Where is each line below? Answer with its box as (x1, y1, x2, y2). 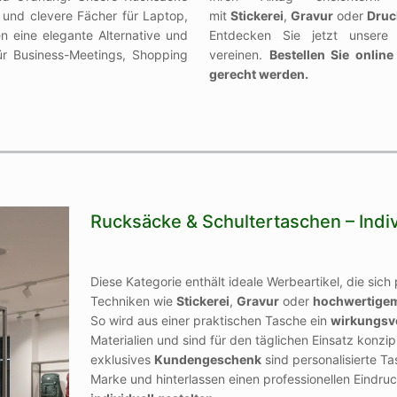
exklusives (90, 351, 154, 367)
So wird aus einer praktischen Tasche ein (90, 312, 331, 328)
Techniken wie (90, 292, 176, 308)
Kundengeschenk (153, 351, 261, 367)
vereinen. (209, 46, 269, 62)
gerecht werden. (209, 66, 308, 82)
